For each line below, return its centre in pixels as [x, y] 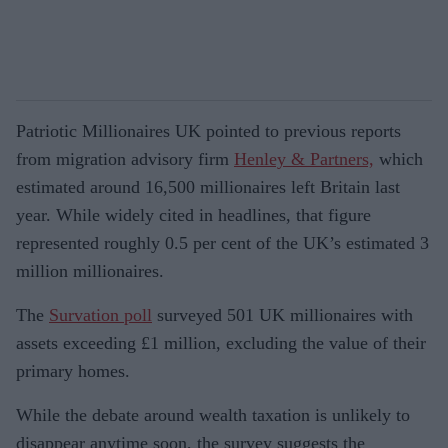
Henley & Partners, [304, 158]
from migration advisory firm [125, 158]
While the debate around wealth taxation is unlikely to [213, 414]
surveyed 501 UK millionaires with [282, 314]
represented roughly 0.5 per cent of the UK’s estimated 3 [222, 242]
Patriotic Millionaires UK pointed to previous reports [208, 130]
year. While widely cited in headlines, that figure [193, 214]
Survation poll [100, 314]
